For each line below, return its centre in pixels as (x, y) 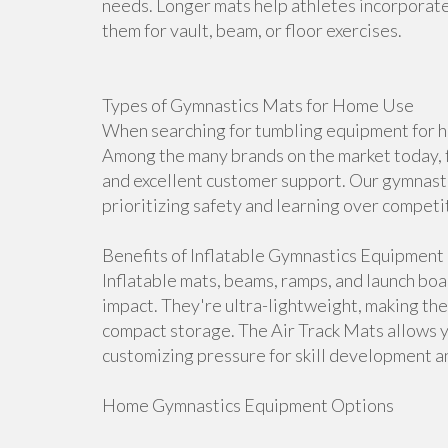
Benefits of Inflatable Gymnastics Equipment (273, 255)
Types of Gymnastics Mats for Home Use (258, 105)
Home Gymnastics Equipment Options (248, 405)
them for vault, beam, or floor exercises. (252, 30)
